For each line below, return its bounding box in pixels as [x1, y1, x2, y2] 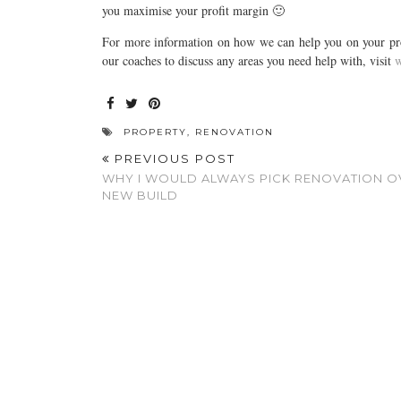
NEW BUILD [102, 188, 178, 202]
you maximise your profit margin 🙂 [102, 2, 285, 19]
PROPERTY [124, 126, 187, 138]
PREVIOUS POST [110, 151, 235, 166]
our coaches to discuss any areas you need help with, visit [102, 52, 395, 69]
